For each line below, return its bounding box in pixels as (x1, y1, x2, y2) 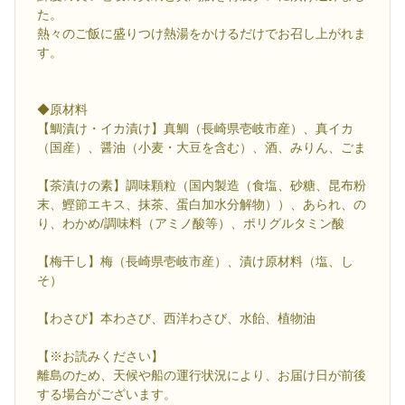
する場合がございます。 (37, 387, 176, 402)
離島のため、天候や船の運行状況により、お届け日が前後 (37, 368, 366, 383)
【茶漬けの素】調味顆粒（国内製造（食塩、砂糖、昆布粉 (37, 178, 366, 193)
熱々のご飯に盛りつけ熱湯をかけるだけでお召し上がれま (37, 26, 366, 42)
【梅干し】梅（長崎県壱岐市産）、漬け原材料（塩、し (37, 254, 353, 269)
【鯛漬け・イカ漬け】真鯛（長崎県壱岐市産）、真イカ (37, 121, 353, 137)
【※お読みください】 (37, 349, 164, 364)
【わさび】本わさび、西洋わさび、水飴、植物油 (37, 311, 316, 326)
